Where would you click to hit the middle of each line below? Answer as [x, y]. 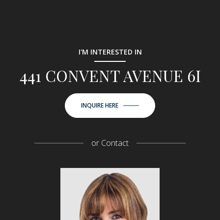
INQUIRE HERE [100, 106]
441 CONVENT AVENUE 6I [110, 76]
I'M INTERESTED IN [110, 52]
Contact [114, 143]
